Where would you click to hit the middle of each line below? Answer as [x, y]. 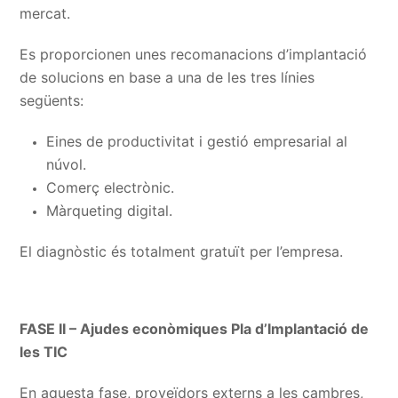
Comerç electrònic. [111, 187]
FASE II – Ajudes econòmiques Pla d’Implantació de [195, 329]
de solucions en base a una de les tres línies [167, 77]
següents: [52, 100]
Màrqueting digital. [110, 211]
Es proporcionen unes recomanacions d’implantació [194, 54]
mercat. [45, 13]
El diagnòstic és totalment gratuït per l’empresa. [182, 251]
